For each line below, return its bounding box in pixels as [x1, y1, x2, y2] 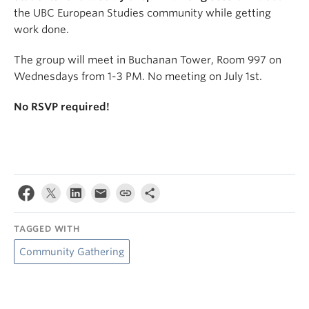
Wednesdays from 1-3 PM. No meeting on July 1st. [14, 70, 262, 83]
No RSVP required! [14, 101, 110, 113]
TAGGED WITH [14, 223, 80, 234]
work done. [14, 23, 69, 36]
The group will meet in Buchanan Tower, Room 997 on [14, 54, 281, 66]
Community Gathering [19, 246, 124, 257]
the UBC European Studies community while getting [14, 7, 271, 19]
